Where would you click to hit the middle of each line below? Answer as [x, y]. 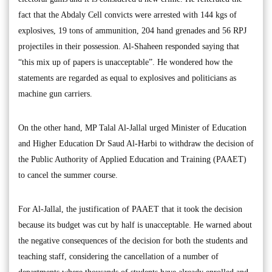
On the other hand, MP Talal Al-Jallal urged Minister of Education [132, 127]
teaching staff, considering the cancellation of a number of [118, 256]
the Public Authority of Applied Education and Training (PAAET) [132, 159]
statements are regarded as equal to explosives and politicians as [127, 78]
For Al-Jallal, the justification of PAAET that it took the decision [130, 209]
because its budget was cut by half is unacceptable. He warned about [135, 225]
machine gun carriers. [55, 93]
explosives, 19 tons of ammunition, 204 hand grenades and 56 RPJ [132, 30]
